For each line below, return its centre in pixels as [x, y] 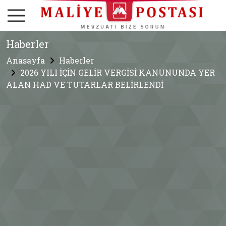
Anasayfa [25, 61]
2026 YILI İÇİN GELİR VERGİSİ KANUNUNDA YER [118, 73]
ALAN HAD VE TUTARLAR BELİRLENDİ [85, 85]
